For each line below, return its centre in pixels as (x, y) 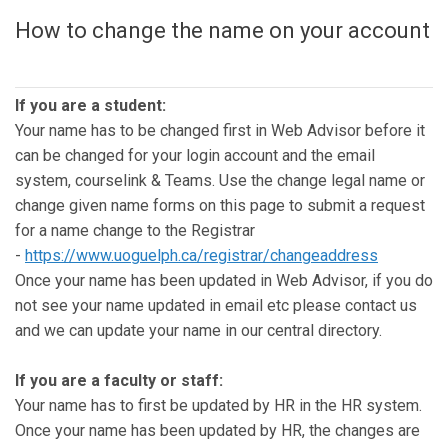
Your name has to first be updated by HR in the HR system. (218, 405)
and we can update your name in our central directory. (198, 330)
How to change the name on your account (222, 30)
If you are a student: (90, 105)
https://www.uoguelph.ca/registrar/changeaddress (201, 255)
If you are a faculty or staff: (119, 380)
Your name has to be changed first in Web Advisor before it (220, 130)
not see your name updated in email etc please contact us (216, 305)
